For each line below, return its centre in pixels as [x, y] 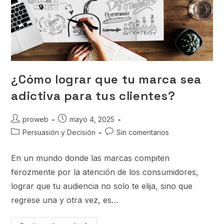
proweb [36, 119]
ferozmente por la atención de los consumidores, [105, 172]
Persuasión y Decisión [59, 132]
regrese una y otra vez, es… [65, 200]
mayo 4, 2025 [92, 119]
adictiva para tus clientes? [93, 95]
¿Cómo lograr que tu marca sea [106, 79]
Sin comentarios [143, 132]
